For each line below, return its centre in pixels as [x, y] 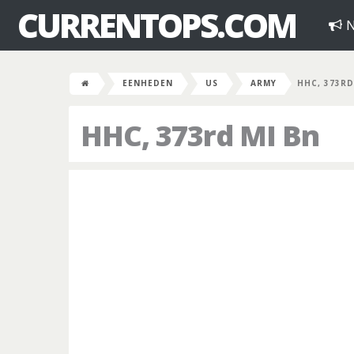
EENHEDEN [148, 83]
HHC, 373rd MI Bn [200, 136]
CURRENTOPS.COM [156, 25]
